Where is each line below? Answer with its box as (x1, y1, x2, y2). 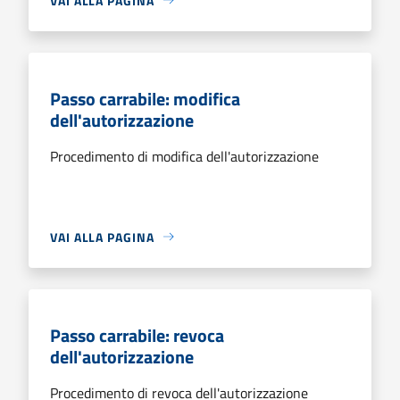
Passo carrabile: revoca (50, 321, 224, 349)
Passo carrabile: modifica (50, 84, 240, 112)
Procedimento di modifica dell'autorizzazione (50, 145, 319, 167)
